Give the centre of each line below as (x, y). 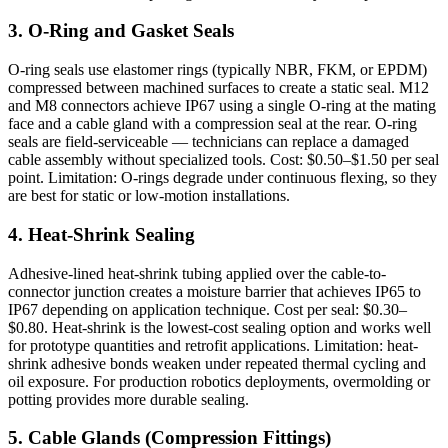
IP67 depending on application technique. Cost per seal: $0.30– (207, 309)
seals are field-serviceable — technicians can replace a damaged (208, 142)
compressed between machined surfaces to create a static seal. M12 (218, 88)
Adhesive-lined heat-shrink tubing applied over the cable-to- (197, 273)
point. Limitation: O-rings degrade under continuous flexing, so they (222, 178)
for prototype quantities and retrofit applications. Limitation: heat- (213, 345)
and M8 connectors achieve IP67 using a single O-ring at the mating (222, 106)
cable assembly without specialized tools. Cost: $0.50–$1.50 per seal (223, 160)
